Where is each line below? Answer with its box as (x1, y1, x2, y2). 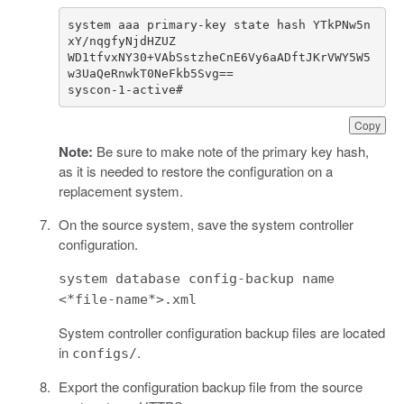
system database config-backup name (58, 271, 335, 288)
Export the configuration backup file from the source (58, 377, 363, 397)
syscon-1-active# (68, 82, 183, 96)
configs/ (71, 345, 137, 363)
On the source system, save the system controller (58, 215, 353, 234)
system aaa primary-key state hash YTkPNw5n (68, 17, 371, 32)
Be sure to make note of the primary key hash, (92, 142, 369, 161)
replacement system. (58, 181, 183, 201)
